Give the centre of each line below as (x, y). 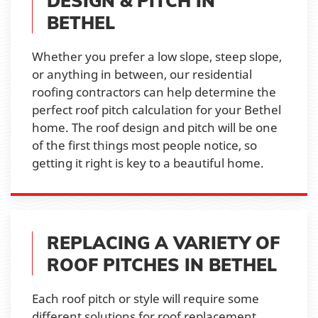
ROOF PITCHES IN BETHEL (162, 264)
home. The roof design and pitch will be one (155, 127)
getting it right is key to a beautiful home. (148, 163)
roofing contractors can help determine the (154, 92)
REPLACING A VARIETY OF (163, 242)
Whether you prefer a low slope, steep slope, (157, 56)
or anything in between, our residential (142, 74)
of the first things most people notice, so (144, 145)
